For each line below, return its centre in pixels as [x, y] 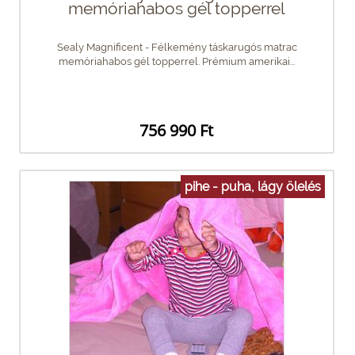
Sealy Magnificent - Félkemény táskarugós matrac [177, 47]
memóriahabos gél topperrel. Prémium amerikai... [177, 61]
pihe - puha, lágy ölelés [253, 186]
